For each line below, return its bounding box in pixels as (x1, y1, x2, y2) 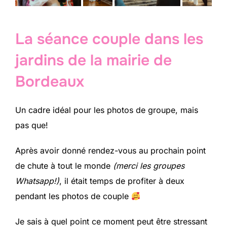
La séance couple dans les (15, 29, 203, 49)
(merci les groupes (113, 161, 184, 171)
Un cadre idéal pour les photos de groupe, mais (15, 105, 198, 116)
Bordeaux (15, 72, 84, 92)
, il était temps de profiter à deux (59, 176, 184, 186)
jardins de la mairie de (15, 51, 172, 70)
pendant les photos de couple (15, 191, 131, 202)
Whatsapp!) (15, 176, 59, 186)
